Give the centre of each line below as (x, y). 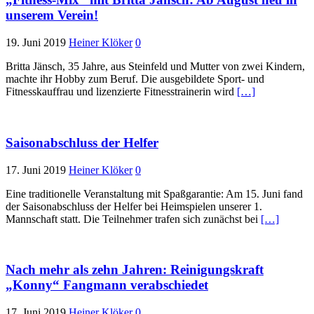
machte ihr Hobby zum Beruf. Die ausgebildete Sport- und (135, 79)
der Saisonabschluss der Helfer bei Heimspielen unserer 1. (134, 206)
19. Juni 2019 (36, 43)
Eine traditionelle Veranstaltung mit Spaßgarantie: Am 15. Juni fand (154, 193)
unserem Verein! (52, 15)
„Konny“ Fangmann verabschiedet (107, 285)
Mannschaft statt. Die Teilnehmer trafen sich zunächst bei (133, 219)
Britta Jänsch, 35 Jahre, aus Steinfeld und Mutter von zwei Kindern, (155, 67)
